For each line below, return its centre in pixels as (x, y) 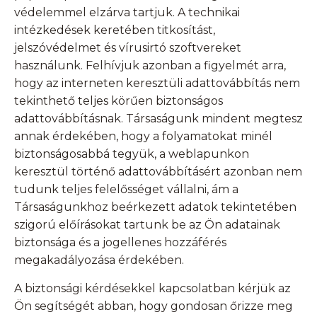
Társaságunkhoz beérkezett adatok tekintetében (155, 207)
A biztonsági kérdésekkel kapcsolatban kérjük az (152, 289)
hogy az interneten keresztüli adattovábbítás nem (157, 83)
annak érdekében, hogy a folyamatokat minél (143, 137)
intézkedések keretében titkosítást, (115, 30)
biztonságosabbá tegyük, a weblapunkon (132, 154)
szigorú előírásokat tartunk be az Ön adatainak (147, 225)
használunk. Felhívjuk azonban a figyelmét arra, (150, 66)
